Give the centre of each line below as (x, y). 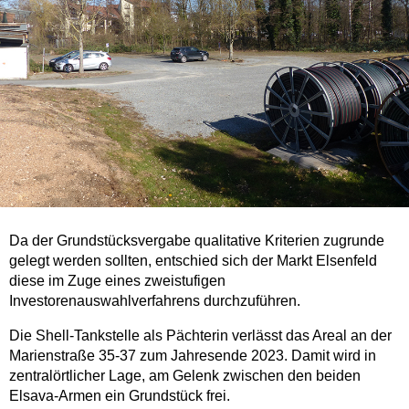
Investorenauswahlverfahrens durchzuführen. (155, 301)
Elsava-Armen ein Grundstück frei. (120, 396)
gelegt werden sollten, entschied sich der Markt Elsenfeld (193, 261)
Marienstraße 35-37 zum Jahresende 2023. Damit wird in (193, 356)
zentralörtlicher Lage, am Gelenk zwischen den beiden (185, 376)
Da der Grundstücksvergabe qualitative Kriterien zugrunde (197, 241)
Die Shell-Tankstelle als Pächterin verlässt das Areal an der (200, 336)
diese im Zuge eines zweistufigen (117, 281)
